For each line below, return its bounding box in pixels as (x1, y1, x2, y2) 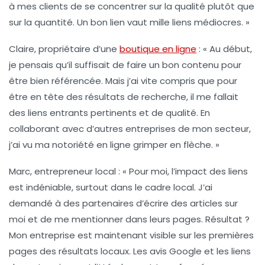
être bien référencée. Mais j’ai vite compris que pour (9, 75, 237, 88)
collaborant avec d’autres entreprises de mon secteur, (9, 122, 251, 135)
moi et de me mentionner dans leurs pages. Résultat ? (9, 213, 250, 226)
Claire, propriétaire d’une (9, 43, 119, 56)
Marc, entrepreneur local (9, 165, 116, 178)
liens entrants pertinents (28, 106, 137, 119)
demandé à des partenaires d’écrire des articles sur (9, 197, 238, 210)
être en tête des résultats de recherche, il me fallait (9, 91, 238, 104)
